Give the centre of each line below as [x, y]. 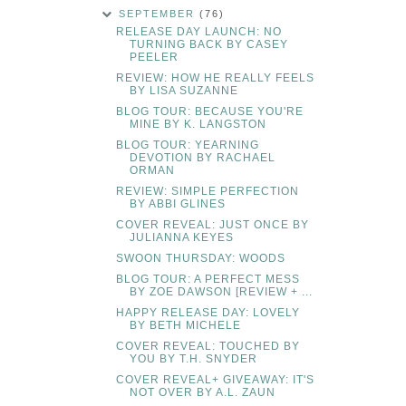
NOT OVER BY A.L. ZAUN [202, 393]
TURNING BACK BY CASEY [208, 45]
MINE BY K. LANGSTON [198, 125]
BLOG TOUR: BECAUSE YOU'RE [209, 112]
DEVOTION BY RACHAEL [202, 158]
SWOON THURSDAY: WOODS [200, 259]
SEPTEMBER [159, 14]
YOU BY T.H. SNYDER [193, 359]
